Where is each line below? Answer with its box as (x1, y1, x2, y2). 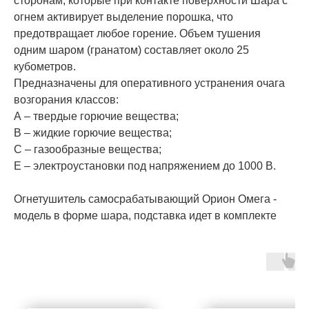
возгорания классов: (14, 94, 119, 106)
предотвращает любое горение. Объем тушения (14, 28, 261, 40)
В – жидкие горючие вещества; (14, 127, 172, 139)
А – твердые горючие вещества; (14, 110, 179, 123)
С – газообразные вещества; (14, 143, 161, 156)
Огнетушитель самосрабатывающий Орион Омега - (14, 193, 277, 206)
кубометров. (14, 61, 76, 73)
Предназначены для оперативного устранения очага (14, 77, 285, 90)
